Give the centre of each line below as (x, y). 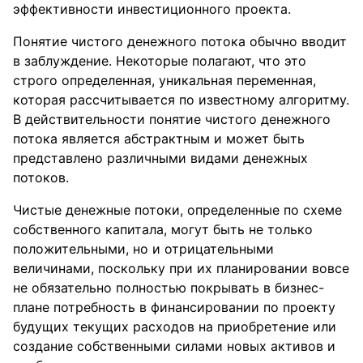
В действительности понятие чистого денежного (172, 119)
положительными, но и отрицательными (143, 249)
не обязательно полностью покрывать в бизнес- (169, 288)
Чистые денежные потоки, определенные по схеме (177, 210)
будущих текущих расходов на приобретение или (175, 327)
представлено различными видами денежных (160, 158)
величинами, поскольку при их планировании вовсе (181, 268)
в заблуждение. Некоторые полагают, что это (160, 61)
